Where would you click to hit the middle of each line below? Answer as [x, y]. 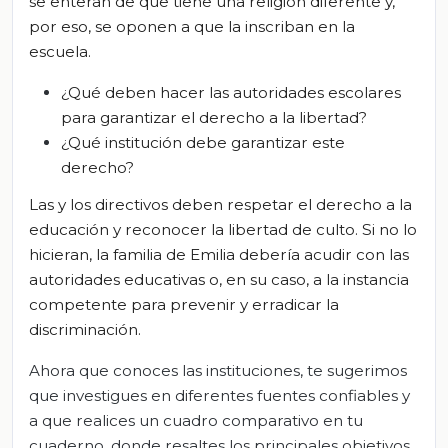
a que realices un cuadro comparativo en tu [196, 421]
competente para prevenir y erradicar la [184, 305]
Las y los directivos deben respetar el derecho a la [220, 205]
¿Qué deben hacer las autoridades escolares [231, 92]
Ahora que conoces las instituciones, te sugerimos [218, 371]
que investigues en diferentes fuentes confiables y [219, 396]
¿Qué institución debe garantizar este [203, 142]
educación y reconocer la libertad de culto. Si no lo [223, 230]
